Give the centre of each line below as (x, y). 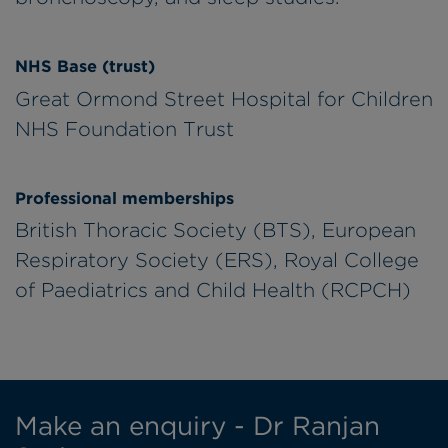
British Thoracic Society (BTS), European (215, 230)
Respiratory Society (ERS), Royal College (217, 260)
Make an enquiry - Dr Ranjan (197, 426)
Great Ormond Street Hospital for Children (224, 98)
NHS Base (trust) (85, 66)
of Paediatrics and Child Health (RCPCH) (213, 290)
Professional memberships (124, 197)
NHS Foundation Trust (124, 128)
